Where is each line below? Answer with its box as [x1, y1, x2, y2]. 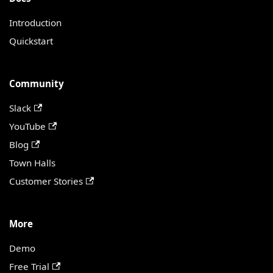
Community [9, 77, 65, 90]
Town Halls [9, 157, 56, 169]
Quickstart [9, 35, 54, 48]
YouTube [9, 120, 46, 133]
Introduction [9, 16, 62, 29]
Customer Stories [9, 175, 83, 188]
